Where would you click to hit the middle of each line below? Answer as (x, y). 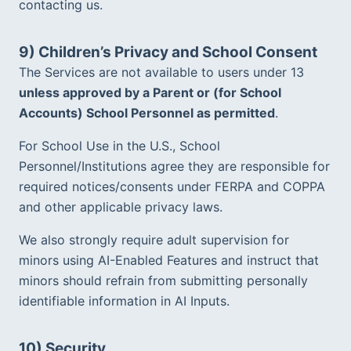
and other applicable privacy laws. (125, 206)
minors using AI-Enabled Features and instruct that (169, 260)
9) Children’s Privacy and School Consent (168, 52)
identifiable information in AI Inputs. (128, 300)
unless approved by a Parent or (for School (150, 92)
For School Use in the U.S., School (119, 145)
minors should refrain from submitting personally (163, 280)
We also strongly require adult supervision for (154, 239)
